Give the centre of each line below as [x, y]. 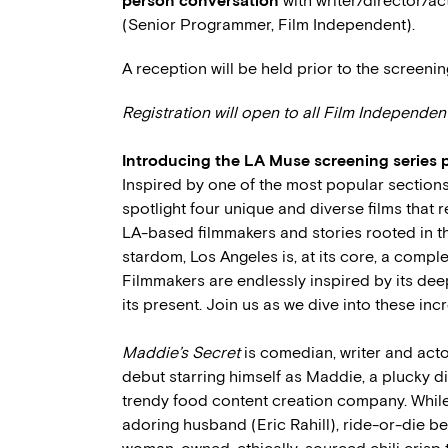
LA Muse [277, 160]
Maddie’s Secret [181, 352]
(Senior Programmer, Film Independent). [268, 24]
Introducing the [183, 160]
